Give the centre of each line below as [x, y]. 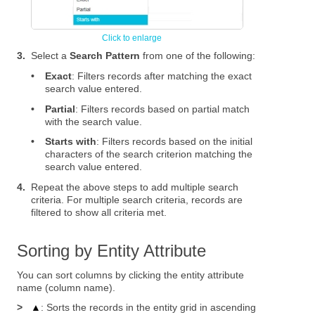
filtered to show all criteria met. [99, 212]
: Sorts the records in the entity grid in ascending [149, 308]
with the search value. [94, 121]
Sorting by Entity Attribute [112, 250]
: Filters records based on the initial [175, 142]
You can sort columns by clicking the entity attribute [131, 275]
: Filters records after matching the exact [162, 76]
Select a [51, 56]
